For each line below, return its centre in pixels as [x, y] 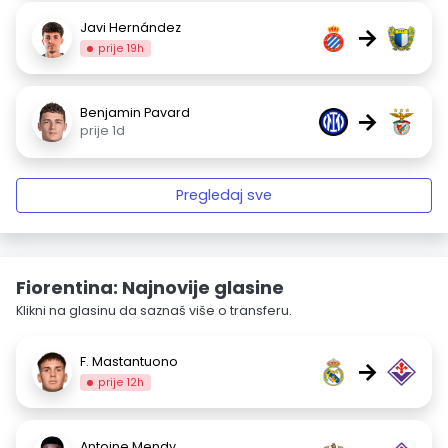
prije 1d [102, 130]
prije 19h [121, 48]
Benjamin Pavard [135, 112]
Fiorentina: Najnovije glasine [150, 287]
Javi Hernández [130, 27]
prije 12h [121, 382]
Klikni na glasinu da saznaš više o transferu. [154, 310]
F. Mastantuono [129, 361]
